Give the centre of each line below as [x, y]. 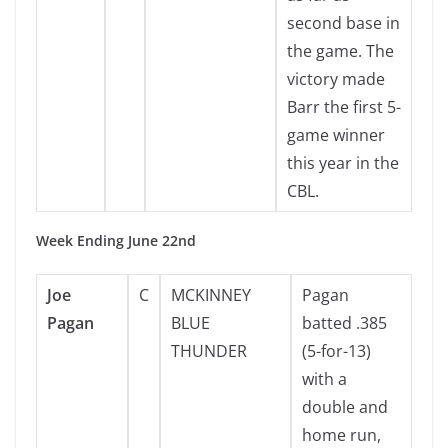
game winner [336, 135]
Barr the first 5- [344, 107]
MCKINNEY [211, 295]
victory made [336, 79]
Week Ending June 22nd [116, 240]
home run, [341, 435]
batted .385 [344, 323]
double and [345, 407]
